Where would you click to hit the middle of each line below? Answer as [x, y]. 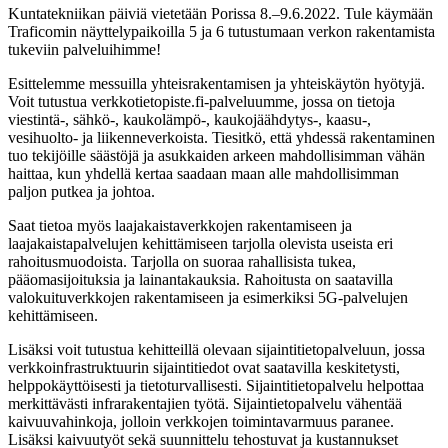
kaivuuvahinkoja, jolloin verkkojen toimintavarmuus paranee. [201, 421]
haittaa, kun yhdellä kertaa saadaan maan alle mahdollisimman [203, 173]
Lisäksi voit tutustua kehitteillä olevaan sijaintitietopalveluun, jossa [216, 349]
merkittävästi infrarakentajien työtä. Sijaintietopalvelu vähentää [205, 403]
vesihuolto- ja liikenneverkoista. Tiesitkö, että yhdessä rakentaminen [221, 137]
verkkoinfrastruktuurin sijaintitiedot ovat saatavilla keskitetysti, [204, 367]
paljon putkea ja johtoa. [81, 191]
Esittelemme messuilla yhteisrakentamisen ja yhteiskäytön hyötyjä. [216, 83]
